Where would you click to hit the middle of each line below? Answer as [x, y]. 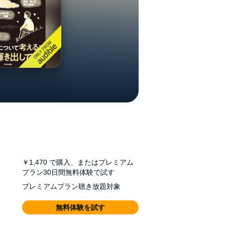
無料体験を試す [80, 207]
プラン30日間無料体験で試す [68, 172]
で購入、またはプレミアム [91, 162]
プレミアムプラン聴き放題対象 [71, 186]
